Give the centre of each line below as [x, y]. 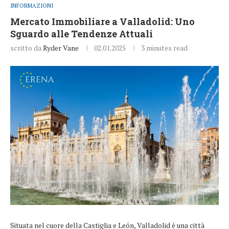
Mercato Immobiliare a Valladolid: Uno [102, 22]
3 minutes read [164, 48]
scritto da [27, 48]
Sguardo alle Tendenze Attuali [82, 34]
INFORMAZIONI [32, 6]
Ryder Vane [61, 48]
